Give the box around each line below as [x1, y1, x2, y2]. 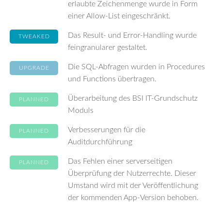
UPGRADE [18, 65, 49, 71]
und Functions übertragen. [68, 75, 156, 83]
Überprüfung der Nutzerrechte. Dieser [68, 170, 196, 177]
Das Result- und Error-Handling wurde [68, 31, 197, 39]
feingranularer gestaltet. [68, 44, 147, 51]
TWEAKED [18, 33, 50, 39]
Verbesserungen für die [68, 126, 145, 134]
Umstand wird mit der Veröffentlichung [68, 182, 198, 189]
